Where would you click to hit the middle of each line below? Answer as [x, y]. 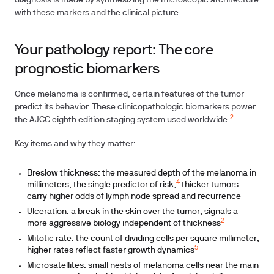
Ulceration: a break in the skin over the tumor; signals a [132, 212]
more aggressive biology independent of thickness [124, 224]
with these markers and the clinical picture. [98, 13]
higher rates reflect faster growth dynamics [111, 250]
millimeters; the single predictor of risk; [102, 185]
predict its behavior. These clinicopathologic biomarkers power [135, 107]
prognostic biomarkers [87, 70]
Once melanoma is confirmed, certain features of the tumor [129, 94]
